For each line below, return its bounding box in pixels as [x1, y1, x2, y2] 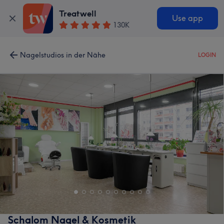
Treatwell [59, 8, 97, 19]
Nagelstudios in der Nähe [20, 50, 105, 59]
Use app [171, 13, 203, 23]
